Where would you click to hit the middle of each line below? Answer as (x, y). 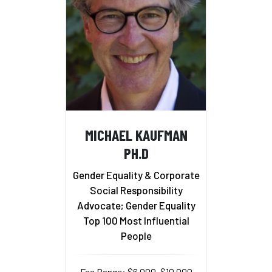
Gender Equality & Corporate (136, 175)
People (136, 235)
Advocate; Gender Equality (136, 205)
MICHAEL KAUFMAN (136, 135)
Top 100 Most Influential (136, 220)
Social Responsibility (136, 190)
